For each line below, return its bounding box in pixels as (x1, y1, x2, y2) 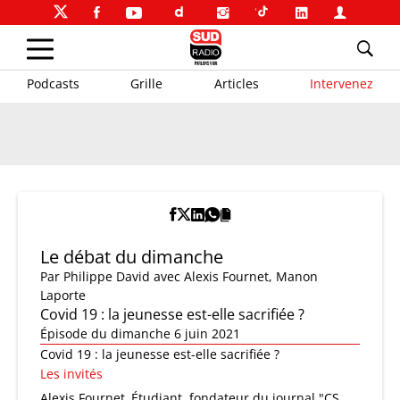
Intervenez (309, 74, 373, 92)
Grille (130, 74, 163, 92)
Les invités (40, 365, 103, 382)
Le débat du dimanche (40, 245, 223, 269)
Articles (213, 74, 259, 92)
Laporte (40, 287, 86, 304)
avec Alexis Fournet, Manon (154, 268, 318, 285)
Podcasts (27, 74, 79, 92)
